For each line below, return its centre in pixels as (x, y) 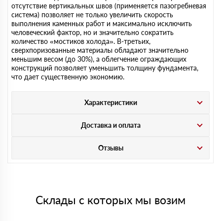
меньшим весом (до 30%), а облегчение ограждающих (99, 59)
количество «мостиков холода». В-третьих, (81, 41)
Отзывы (110, 148)
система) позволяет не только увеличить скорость (92, 15)
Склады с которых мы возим (110, 200)
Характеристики (110, 102)
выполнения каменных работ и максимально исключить (102, 23)
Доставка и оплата (110, 125)
